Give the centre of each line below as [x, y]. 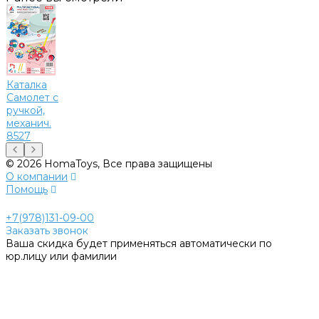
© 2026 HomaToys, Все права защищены [109, 163]
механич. [29, 123]
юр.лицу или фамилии [61, 256]
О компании [37, 176]
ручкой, [26, 110]
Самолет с [32, 97]
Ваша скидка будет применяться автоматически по [139, 243]
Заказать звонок [47, 230]
